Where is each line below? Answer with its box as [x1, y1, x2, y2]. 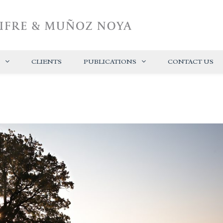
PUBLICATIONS [84, 57, 136, 66]
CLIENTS [31, 57, 62, 66]
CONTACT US [168, 57, 214, 66]
